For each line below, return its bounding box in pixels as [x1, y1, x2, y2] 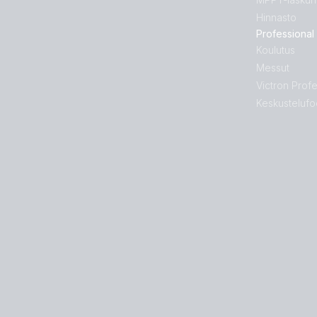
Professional [256, 28, 314, 40]
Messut [256, 62, 289, 74]
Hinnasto [256, 11, 296, 23]
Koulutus [256, 44, 295, 56]
